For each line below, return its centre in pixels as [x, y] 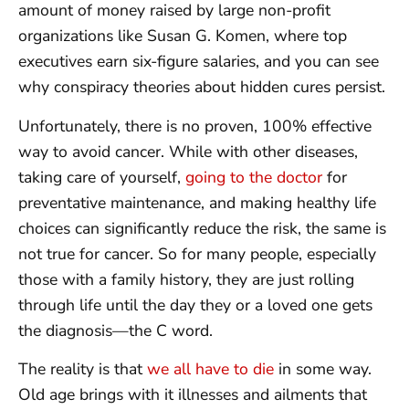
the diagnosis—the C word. [115, 330]
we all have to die [210, 369]
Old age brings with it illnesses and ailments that [193, 395]
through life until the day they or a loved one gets [195, 304]
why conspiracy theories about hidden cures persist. [202, 87]
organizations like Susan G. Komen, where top [183, 36]
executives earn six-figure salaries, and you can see [199, 62]
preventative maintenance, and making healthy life [197, 202]
